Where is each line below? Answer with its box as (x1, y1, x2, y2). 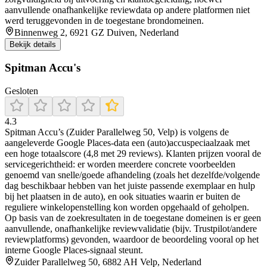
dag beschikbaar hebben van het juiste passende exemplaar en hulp (5, 181, 255, 191)
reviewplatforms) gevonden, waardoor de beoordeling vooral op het (5, 234, 259, 245)
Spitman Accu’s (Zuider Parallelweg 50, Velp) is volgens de (5, 127, 229, 138)
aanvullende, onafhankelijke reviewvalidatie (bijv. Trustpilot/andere (5, 223, 257, 234)
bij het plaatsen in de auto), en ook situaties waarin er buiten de (5, 191, 240, 202)
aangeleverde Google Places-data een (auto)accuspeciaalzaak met (5, 138, 250, 148)
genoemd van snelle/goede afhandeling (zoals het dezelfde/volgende (5, 170, 260, 181)
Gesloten (5, 86, 38, 97)
